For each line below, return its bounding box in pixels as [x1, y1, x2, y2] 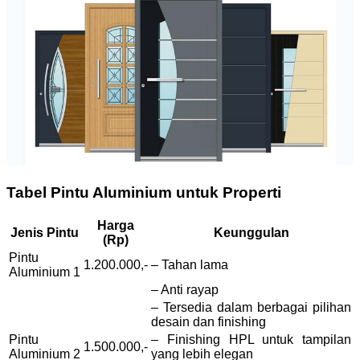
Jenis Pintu [10, 226, 79, 240]
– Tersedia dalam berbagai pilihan [151, 301, 351, 315]
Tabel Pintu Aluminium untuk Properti [6, 183, 281, 201]
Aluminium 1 [9, 265, 80, 280]
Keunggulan [213, 226, 289, 240]
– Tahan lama [151, 258, 228, 272]
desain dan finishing [151, 315, 266, 329]
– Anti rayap [151, 283, 219, 297]
